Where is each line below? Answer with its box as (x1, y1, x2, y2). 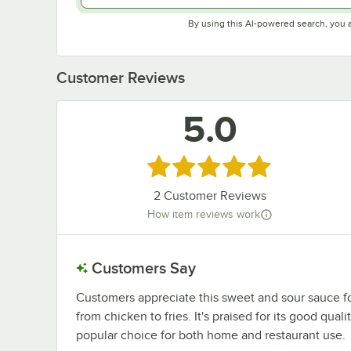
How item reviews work (147, 208, 260, 221)
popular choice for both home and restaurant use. (76, 327, 346, 342)
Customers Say (92, 259, 196, 277)
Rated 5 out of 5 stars (146, 157, 278, 173)
